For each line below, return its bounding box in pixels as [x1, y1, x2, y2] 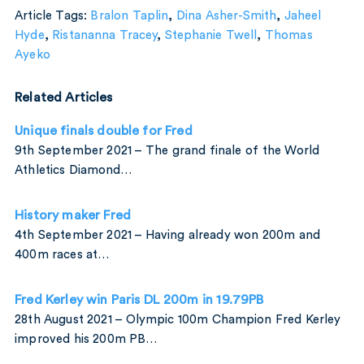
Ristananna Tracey [52, 28, 158, 41]
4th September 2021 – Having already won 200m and [15, 229, 321, 242]
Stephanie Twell [164, 28, 258, 41]
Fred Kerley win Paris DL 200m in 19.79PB [15, 293, 264, 307]
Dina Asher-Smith [175, 9, 277, 22]
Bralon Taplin [90, 9, 168, 22]
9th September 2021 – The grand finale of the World [15, 145, 319, 158]
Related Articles [15, 91, 113, 105]
